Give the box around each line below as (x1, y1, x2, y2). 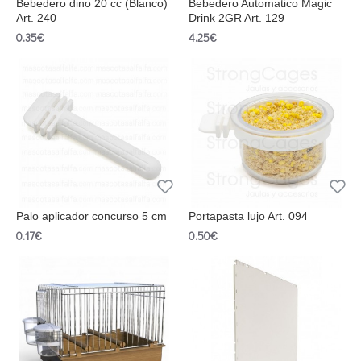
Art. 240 (16, 11, 56, 25)
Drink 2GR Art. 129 (188, 11, 284, 25)
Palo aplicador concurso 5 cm (16, 210, 167, 223)
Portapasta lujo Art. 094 (188, 210, 308, 223)
